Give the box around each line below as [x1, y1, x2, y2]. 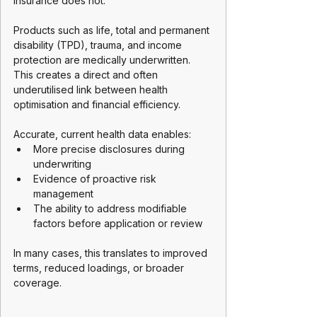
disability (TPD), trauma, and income [13, 39, 185, 51]
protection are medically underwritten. [13, 54, 193, 66]
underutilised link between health [13, 83, 171, 96]
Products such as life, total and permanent [13, 24, 212, 36]
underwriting [33, 158, 91, 170]
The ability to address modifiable [33, 202, 190, 214]
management [33, 188, 93, 200]
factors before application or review [33, 217, 202, 229]
